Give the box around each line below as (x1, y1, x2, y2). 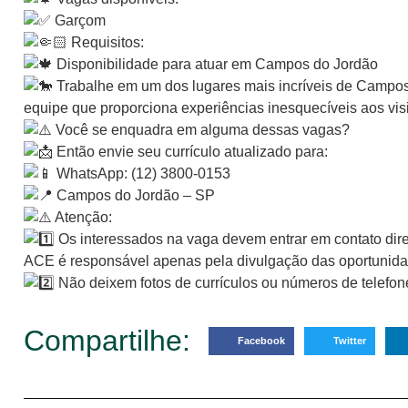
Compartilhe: (24, 323, 190, 357)
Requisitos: (67, 35, 144, 50)
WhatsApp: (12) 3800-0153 (53, 166, 230, 181)
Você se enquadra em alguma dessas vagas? (52, 122, 350, 138)
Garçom (51, 13, 106, 28)
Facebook (237, 334, 285, 346)
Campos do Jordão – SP (53, 188, 215, 203)
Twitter (332, 334, 366, 346)
